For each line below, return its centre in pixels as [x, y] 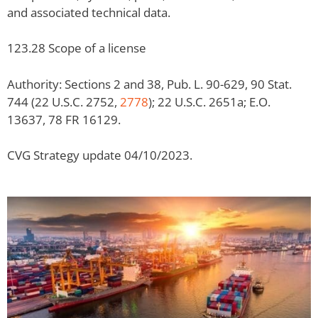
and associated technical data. [89, 12]
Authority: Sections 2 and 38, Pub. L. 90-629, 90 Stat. [149, 84]
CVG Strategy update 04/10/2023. [100, 155]
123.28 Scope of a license [77, 48]
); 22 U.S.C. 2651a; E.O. [209, 102]
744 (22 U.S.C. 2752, [64, 102]
